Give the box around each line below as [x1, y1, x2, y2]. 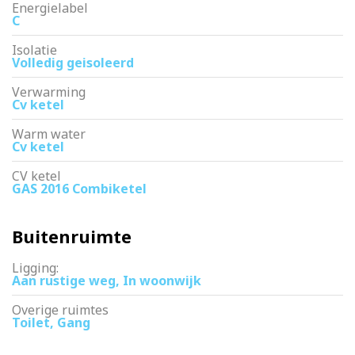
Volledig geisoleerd [12, 54, 134, 71]
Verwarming [12, 83, 86, 101]
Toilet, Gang [12, 314, 90, 331]
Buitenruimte [12, 225, 132, 248]
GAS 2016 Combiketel [12, 180, 147, 197]
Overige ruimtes [12, 301, 109, 319]
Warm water [12, 125, 86, 143]
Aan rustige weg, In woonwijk [12, 272, 201, 289]
